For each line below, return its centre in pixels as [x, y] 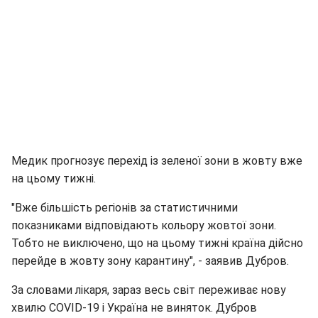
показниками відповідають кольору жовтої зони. [144, 225]
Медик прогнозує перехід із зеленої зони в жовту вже [157, 160]
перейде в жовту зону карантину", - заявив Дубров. [150, 261]
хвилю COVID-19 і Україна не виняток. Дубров [134, 307]
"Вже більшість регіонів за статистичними [125, 207]
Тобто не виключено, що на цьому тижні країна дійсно [157, 243]
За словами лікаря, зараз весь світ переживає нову [149, 290]
